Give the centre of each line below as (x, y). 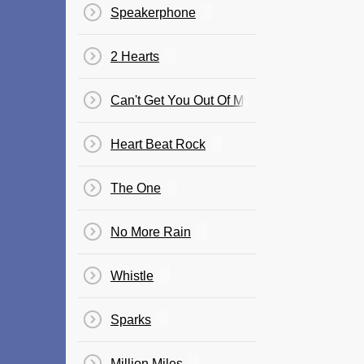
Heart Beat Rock (158, 144)
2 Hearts (135, 56)
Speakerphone (153, 13)
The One (136, 188)
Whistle (132, 276)
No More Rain (151, 232)
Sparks (131, 320)
